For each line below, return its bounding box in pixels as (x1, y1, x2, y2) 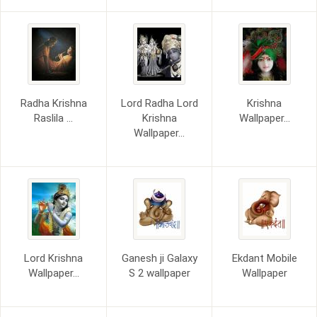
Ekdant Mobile (231, 252, 297, 265)
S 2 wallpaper (128, 267, 190, 279)
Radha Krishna (20, 97, 87, 110)
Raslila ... (34, 112, 73, 125)
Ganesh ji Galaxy (121, 252, 197, 265)
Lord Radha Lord (120, 97, 198, 110)
